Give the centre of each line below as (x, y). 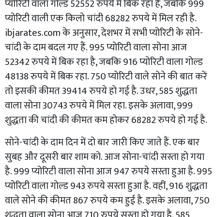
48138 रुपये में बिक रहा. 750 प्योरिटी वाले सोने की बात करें (106, 77)
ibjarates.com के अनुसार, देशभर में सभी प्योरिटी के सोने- (104, 33)
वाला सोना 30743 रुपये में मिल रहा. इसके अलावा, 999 (99, 106)
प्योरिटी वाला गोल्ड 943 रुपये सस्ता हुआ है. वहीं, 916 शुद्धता (106, 186)
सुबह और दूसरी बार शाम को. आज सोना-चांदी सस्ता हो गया (105, 157)
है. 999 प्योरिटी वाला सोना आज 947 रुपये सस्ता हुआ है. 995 (108, 172)
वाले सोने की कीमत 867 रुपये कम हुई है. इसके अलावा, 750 (107, 201)
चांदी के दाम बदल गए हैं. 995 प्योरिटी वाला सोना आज (96, 48)
